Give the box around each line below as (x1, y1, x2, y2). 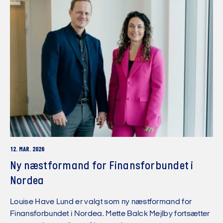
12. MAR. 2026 (10, 146, 44, 154)
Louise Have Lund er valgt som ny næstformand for (10, 198, 192, 206)
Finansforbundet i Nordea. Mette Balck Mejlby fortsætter (10, 210, 210, 218)
